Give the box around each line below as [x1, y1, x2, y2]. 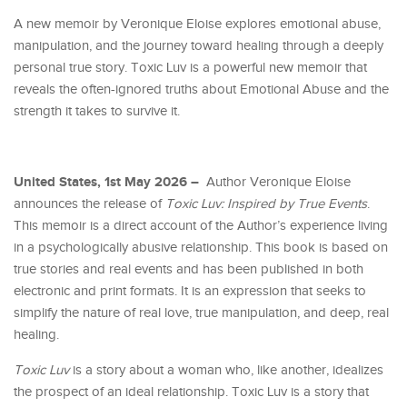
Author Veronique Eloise [203, 174, 351, 190]
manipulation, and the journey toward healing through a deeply [14, 37, 383, 54]
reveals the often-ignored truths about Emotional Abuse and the [14, 81, 389, 97]
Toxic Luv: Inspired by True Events [165, 195, 367, 212]
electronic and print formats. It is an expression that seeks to [14, 283, 366, 299]
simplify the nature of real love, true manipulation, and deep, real [14, 304, 389, 321]
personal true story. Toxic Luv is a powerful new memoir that [14, 59, 367, 75]
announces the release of [14, 195, 165, 212]
